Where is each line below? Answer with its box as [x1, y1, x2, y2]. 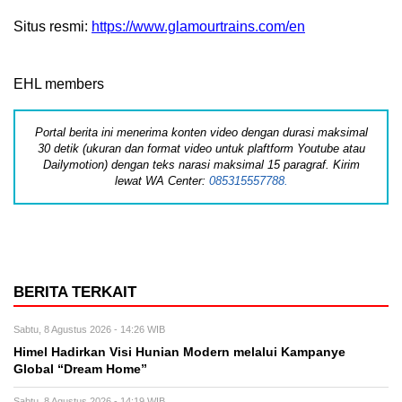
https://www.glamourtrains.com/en [92, 18, 305, 34]
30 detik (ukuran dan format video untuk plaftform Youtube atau [37, 141, 365, 155]
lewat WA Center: [114, 173, 209, 188]
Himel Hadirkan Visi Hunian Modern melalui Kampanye [13, 345, 345, 359]
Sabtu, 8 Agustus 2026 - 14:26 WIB [13, 323, 165, 335]
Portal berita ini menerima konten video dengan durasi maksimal [34, 125, 368, 139]
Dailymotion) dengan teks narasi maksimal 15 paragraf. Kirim [42, 157, 360, 171]
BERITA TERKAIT [13, 283, 136, 301]
